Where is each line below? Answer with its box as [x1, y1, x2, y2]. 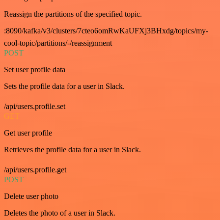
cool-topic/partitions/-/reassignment [4, 39, 112, 47]
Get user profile [4, 129, 52, 137]
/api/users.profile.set [4, 102, 65, 110]
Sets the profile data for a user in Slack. [4, 82, 125, 90]
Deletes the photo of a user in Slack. [4, 209, 115, 217]
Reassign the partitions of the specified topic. [4, 10, 142, 18]
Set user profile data [4, 65, 65, 74]
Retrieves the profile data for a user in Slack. [4, 145, 141, 154]
